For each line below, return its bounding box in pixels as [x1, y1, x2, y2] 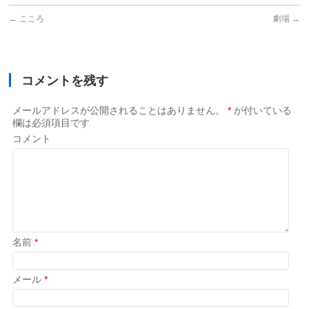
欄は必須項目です [12, 117, 90, 128]
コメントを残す [21, 74, 109, 88]
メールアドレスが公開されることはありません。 [12, 105, 226, 116]
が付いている [231, 105, 292, 116]
